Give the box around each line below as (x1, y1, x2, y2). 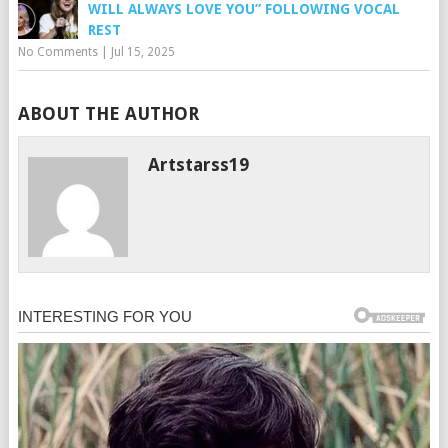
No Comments (17, 45, 98, 60)
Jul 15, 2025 (110, 45, 175, 60)
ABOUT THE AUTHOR (17, 103, 199, 125)
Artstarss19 (148, 154, 250, 176)
